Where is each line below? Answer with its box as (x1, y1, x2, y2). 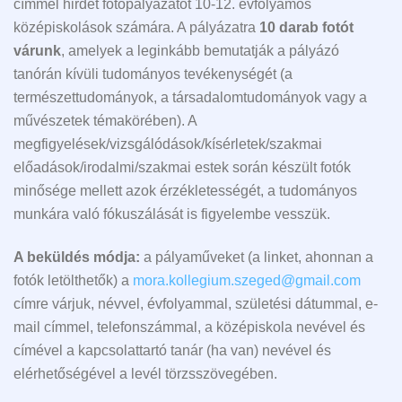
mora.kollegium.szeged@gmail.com (133, 273, 361, 289)
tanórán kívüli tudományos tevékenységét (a (13, 66, 293, 82)
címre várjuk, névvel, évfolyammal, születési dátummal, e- (13, 296, 378, 312)
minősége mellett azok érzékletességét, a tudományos (13, 182, 357, 198)
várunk (13, 42, 61, 58)
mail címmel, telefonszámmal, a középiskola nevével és (13, 319, 365, 336)
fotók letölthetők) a (13, 273, 133, 289)
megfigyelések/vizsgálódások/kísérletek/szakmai (13, 135, 322, 152)
